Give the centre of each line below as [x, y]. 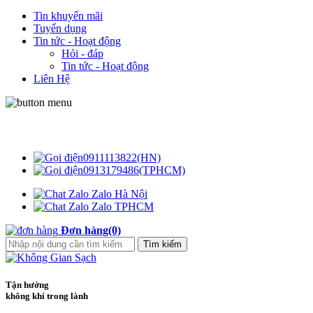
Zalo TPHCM [123, 206]
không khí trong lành [47, 296]
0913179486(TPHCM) [134, 170]
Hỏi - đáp [82, 53]
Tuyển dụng [60, 28]
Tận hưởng [27, 284]
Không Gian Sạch [48, 130]
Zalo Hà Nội [119, 194]
